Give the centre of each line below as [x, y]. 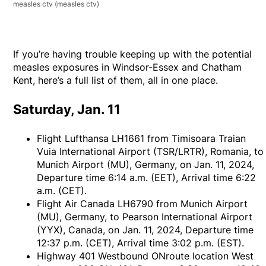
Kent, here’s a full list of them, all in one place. [116, 80]
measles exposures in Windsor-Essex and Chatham [128, 67]
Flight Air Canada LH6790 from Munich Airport [142, 204]
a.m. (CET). [62, 191]
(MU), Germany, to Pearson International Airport [145, 217]
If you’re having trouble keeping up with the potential [133, 54]
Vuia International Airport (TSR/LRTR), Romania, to [151, 152]
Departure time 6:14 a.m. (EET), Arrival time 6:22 [147, 178]
